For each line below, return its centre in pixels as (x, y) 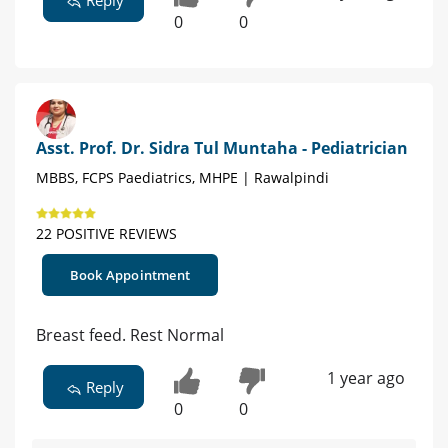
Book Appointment (130, 275)
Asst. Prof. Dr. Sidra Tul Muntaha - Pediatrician (222, 148)
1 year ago (365, 378)
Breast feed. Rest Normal (130, 335)
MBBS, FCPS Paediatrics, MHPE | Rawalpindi (182, 178)
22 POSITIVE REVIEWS (106, 234)
